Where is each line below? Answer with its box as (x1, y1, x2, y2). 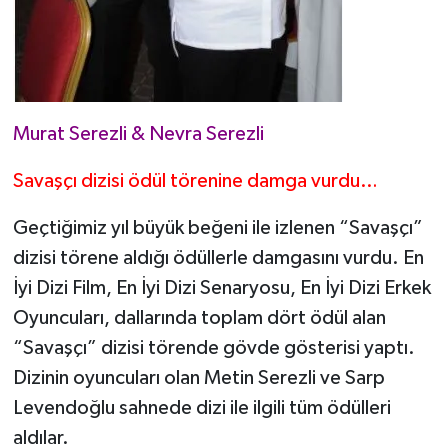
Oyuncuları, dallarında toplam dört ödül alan (12, 308, 386, 329)
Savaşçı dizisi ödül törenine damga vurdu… (12, 171, 378, 192)
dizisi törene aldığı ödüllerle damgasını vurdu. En (12, 248, 424, 269)
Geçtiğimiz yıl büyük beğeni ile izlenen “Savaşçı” (12, 218, 423, 239)
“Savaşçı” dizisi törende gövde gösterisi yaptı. (12, 338, 415, 359)
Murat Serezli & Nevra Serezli (12, 124, 268, 145)
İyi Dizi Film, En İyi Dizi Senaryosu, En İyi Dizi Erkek (12, 278, 431, 299)
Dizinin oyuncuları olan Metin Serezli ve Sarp (12, 368, 385, 389)
